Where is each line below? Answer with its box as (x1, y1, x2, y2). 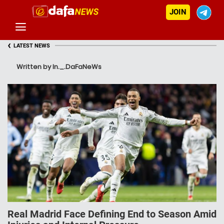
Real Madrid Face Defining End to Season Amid (7, 208, 216, 220)
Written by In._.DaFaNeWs (16, 62, 101, 71)
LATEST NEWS (13, 42, 50, 49)
